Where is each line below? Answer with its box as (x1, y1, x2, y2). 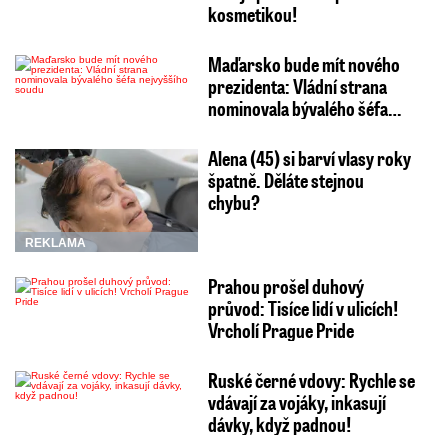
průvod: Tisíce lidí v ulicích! (207, 295, 398, 322)
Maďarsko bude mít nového (207, 51, 400, 78)
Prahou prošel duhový (207, 273, 364, 300)
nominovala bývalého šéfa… (207, 95, 401, 122)
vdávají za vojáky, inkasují (207, 389, 386, 416)
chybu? (207, 189, 260, 216)
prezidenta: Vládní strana (207, 73, 387, 100)
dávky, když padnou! (207, 411, 351, 438)
